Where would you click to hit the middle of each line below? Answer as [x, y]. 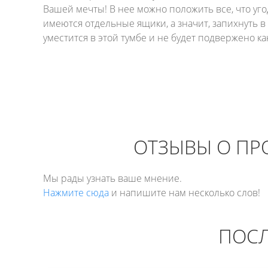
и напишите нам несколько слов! [185, 193]
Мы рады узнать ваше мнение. [112, 178]
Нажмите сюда [76, 193]
